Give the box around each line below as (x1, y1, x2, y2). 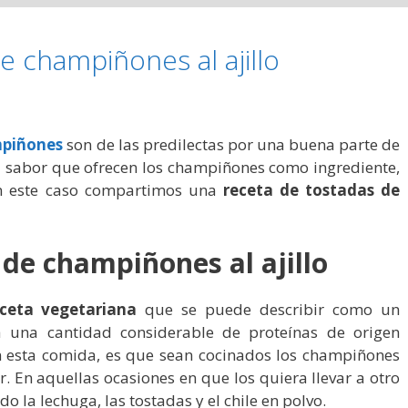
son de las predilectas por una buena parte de (63, 133, 401, 155)
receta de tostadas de (222, 178, 401, 200)
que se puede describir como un (137, 299, 401, 321)
